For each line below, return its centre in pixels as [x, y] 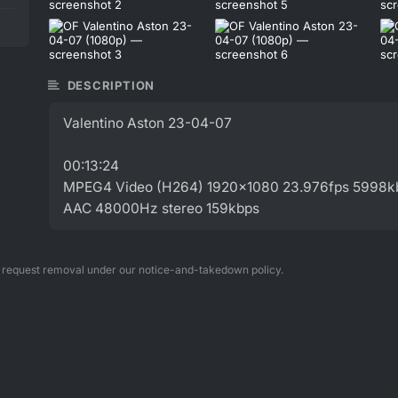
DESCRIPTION [109, 85]
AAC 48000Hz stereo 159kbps [161, 208]
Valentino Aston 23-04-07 [147, 123]
